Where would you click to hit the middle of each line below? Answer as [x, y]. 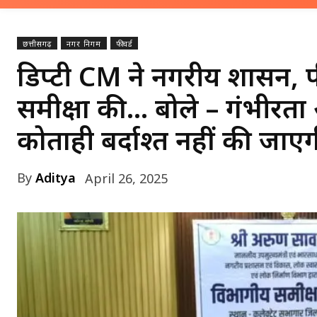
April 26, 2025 [126, 179]
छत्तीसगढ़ [37, 43]
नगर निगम [84, 43]
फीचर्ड [124, 43]
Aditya [56, 178]
